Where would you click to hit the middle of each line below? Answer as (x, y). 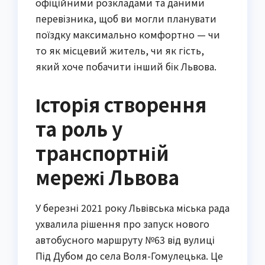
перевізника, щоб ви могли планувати (126, 19)
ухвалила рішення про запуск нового (122, 223)
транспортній (102, 153)
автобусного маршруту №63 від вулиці (125, 239)
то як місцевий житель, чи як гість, (120, 51)
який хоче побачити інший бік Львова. (126, 67)
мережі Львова (107, 177)
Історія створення (121, 104)
